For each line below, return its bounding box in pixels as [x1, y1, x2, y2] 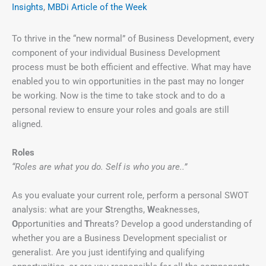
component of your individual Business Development [12, 47, 220, 59]
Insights [12, 2, 43, 13]
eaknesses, [155, 204, 199, 216]
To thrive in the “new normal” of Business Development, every [12, 33, 254, 45]
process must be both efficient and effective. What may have [12, 62, 251, 73]
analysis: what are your [12, 204, 105, 216]
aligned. [12, 119, 43, 130]
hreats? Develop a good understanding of [90, 218, 252, 230]
